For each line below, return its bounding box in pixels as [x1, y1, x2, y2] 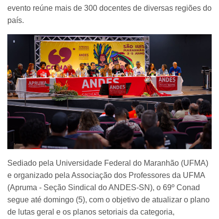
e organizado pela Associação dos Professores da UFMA [7, 171, 205, 179]
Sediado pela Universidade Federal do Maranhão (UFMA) [7, 158, 208, 167]
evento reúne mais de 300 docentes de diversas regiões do [7, 3, 212, 12]
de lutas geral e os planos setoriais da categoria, [7, 207, 175, 216]
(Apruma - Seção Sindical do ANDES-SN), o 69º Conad [7, 183, 200, 192]
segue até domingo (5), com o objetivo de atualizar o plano [7, 195, 210, 204]
